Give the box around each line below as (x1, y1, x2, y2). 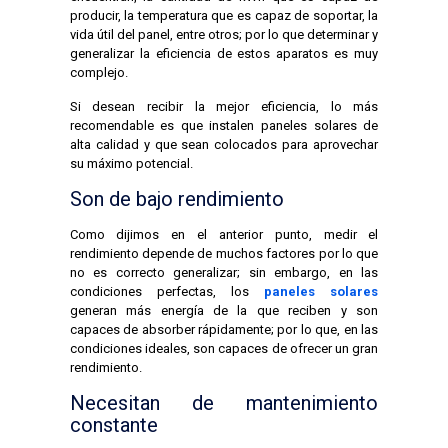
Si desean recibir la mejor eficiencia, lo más (69, 98, 379, 114)
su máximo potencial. (69, 155, 193, 171)
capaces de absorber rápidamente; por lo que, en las (69, 321, 379, 337)
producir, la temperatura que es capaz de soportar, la (69, 7, 379, 23)
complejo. (69, 64, 128, 80)
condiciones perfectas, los (69, 283, 265, 299)
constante (69, 412, 158, 437)
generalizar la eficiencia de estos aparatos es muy (69, 45, 379, 61)
